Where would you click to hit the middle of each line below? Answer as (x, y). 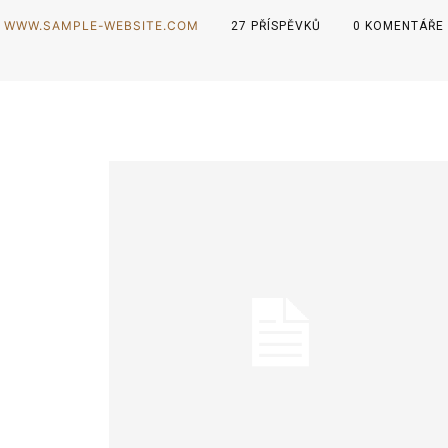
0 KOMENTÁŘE (398, 25)
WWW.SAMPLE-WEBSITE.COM (101, 25)
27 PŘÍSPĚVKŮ (276, 25)
